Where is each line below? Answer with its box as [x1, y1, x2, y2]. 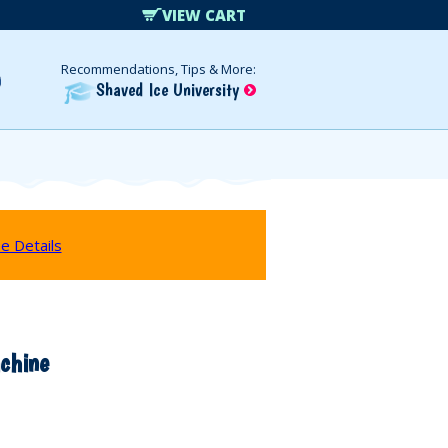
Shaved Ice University [96, 78, 244, 101]
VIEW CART [162, 5, 247, 25]
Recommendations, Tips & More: [61, 60, 256, 78]
